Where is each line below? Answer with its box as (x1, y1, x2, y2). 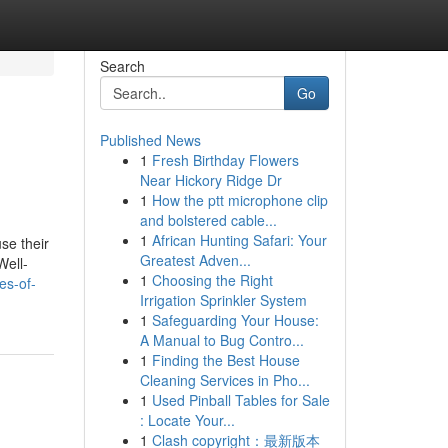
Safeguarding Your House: (151, 310, 319, 330)
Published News (99, 130, 201, 150)
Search (99, 56, 145, 76)
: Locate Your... (139, 410, 235, 430)
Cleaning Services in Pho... (139, 370, 310, 390)
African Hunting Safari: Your (151, 230, 327, 250)
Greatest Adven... (139, 250, 251, 270)
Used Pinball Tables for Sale (151, 390, 330, 410)
